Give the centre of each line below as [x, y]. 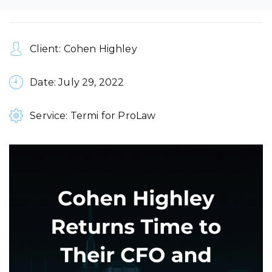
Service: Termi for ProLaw [92, 116]
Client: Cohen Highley [82, 49]
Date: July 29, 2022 [76, 82]
